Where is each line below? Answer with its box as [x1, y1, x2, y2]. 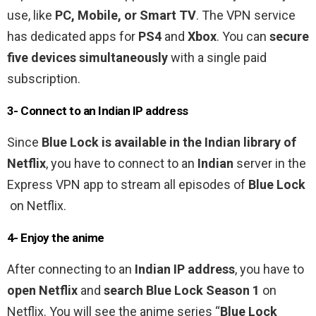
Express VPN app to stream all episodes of [7, 176, 248, 192]
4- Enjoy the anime [7, 230, 104, 245]
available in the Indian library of [111, 134, 296, 150]
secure [269, 28, 309, 44]
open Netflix [7, 282, 78, 298]
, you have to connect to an [46, 155, 197, 171]
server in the [233, 155, 306, 171]
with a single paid [168, 49, 267, 65]
